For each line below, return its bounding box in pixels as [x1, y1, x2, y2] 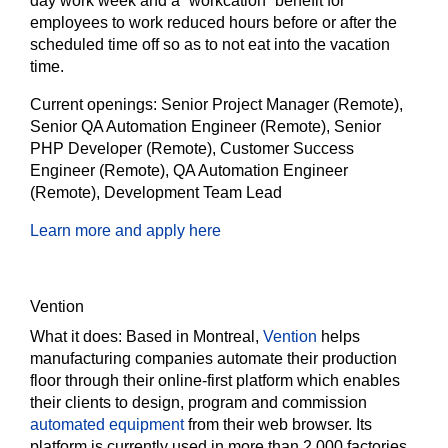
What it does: [30, 328, 126, 345]
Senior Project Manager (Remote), [161, 96, 403, 113]
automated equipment [30, 416, 188, 433]
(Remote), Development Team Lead [30, 184, 282, 201]
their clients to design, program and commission [30, 394, 367, 411]
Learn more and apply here [30, 222, 221, 239]
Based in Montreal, [126, 328, 263, 345]
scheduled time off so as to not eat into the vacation [30, 36, 390, 53]
